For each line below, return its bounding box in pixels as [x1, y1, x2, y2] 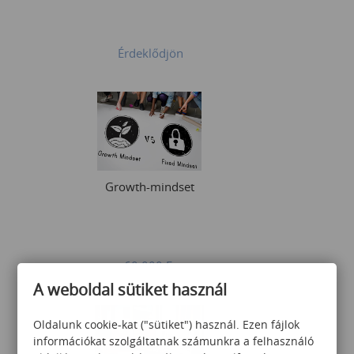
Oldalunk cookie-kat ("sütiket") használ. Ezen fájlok [33, 316, 300, 332]
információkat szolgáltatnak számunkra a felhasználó [33, 333, 314, 348]
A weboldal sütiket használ [33, 278, 228, 300]
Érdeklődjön [117, 45, 183, 61]
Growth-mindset [104, 179, 194, 194]
